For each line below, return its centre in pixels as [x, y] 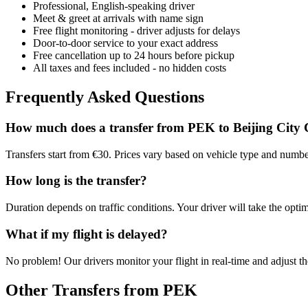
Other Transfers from [84, 290]
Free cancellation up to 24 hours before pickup [134, 56]
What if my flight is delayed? [87, 234]
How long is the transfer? [76, 181]
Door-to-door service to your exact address [125, 43]
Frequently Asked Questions [105, 97]
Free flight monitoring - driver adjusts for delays [136, 31]
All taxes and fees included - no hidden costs [130, 68]
